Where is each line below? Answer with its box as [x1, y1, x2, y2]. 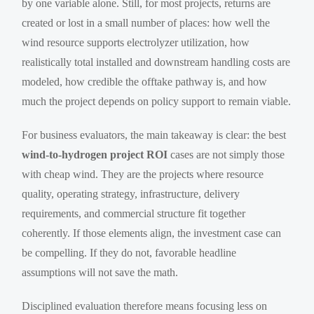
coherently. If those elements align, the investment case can [22, 226, 282, 239]
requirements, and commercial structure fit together [22, 207, 246, 219]
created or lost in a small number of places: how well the [22, 16, 271, 29]
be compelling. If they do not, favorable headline [22, 246, 237, 259]
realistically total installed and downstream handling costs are [22, 55, 291, 68]
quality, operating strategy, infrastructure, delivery [22, 187, 240, 200]
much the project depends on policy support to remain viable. [22, 95, 292, 107]
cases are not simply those [168, 148, 285, 161]
